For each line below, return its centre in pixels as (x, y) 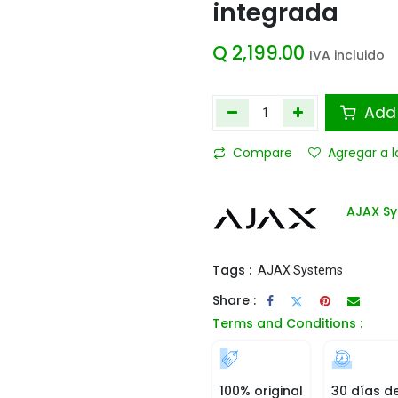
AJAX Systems (300, 271)
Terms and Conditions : (287, 324)
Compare (263, 153)
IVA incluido (347, 56)
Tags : (232, 271)
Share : (234, 300)
